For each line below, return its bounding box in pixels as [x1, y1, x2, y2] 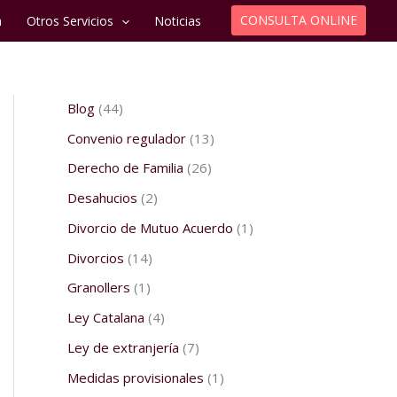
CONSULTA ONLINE [239, 12, 357, 29]
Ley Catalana [67, 308, 144, 327]
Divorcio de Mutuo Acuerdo [67, 218, 233, 237]
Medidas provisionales [67, 368, 204, 386]
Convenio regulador [67, 128, 186, 147]
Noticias [153, 12, 201, 29]
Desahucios [67, 189, 137, 207]
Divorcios [67, 248, 124, 267]
